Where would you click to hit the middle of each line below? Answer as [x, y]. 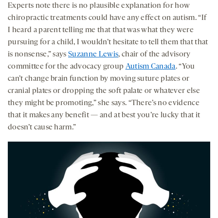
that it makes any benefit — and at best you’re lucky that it [104, 115]
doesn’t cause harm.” [42, 127]
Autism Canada [150, 66]
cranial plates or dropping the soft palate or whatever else [104, 91]
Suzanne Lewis [93, 54]
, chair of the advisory [154, 54]
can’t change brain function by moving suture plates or [99, 79]
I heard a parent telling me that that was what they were [101, 30]
